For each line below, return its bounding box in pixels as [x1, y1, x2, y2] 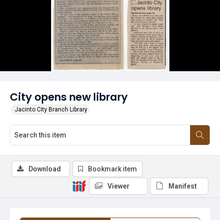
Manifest [168, 182, 197, 190]
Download [28, 165, 61, 173]
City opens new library [10, 89, 128, 105]
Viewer [108, 182, 130, 190]
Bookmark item [88, 165, 137, 173]
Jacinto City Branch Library [15, 106, 87, 113]
